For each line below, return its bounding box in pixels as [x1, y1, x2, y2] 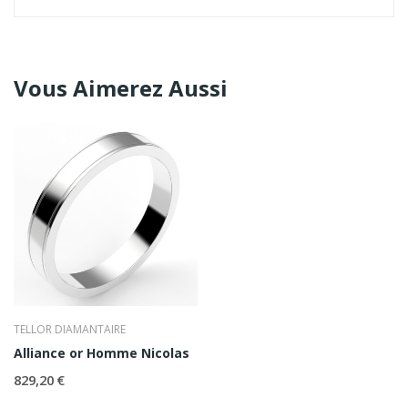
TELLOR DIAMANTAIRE [14, 321, 126, 338]
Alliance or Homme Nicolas [14, 344, 189, 362]
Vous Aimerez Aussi [14, 72, 228, 103]
